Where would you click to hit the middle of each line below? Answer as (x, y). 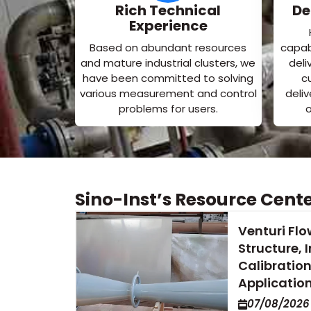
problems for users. (168, 109)
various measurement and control (168, 94)
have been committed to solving (168, 78)
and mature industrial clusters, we (168, 63)
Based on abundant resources (168, 48)
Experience (168, 26)
